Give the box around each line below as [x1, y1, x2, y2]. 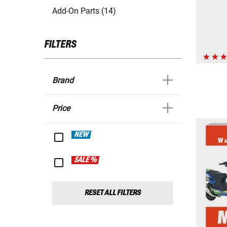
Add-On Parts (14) [52, 6, 116, 16]
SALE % [73, 156, 98, 165]
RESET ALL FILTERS [84, 188, 141, 198]
